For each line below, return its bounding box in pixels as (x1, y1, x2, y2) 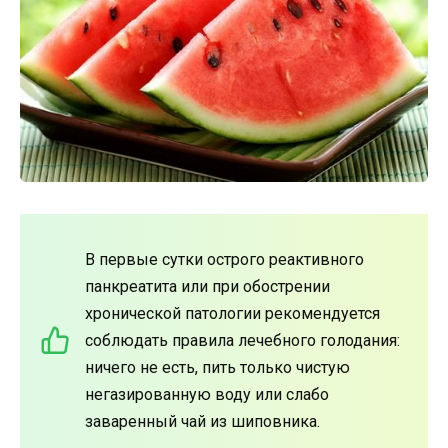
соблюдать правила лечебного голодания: (85, 330, 400, 350)
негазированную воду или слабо (85, 384, 329, 404)
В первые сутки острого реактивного (85, 249, 364, 269)
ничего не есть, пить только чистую (85, 357, 350, 377)
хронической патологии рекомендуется (85, 303, 380, 323)
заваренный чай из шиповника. (85, 411, 320, 431)
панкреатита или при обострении (85, 276, 330, 296)
